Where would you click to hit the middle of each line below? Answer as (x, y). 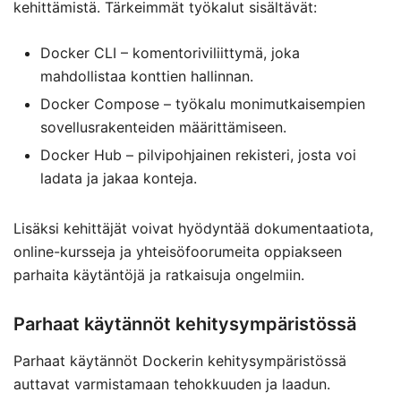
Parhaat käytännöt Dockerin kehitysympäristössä (180, 361)
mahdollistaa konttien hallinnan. (147, 76)
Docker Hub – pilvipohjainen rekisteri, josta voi (198, 155)
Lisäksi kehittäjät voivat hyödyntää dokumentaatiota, (193, 228)
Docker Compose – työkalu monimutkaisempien (203, 104)
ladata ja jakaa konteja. (119, 178)
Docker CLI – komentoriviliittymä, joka (170, 53)
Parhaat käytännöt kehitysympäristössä (185, 324)
